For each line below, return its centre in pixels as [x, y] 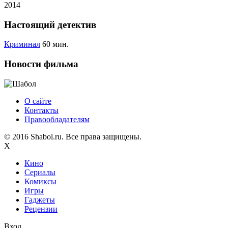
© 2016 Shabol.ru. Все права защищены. [73, 136]
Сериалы [40, 172]
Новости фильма [41, 64]
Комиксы [40, 181]
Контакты [41, 110]
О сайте [38, 101]
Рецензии [41, 209]
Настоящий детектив [50, 24]
